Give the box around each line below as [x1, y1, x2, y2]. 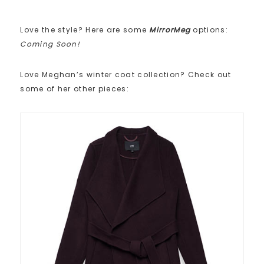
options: [190, 24, 228, 35]
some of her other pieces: [20, 83, 129, 94]
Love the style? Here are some [20, 24, 150, 35]
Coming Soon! [20, 38, 81, 49]
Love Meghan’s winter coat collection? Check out [20, 69, 232, 80]
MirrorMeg [149, 24, 191, 35]
